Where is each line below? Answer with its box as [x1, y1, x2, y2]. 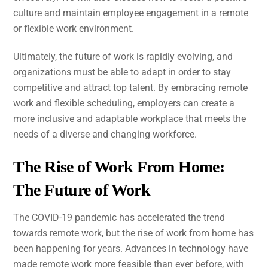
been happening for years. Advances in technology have [13, 242, 249, 254]
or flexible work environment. [13, 23, 135, 35]
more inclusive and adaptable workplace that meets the [13, 112, 246, 124]
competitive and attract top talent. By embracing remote [13, 81, 248, 93]
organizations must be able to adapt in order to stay [13, 66, 232, 78]
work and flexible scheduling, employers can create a [13, 97, 235, 109]
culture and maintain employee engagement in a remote [13, 7, 249, 19]
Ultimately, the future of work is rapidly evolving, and [13, 50, 233, 62]
